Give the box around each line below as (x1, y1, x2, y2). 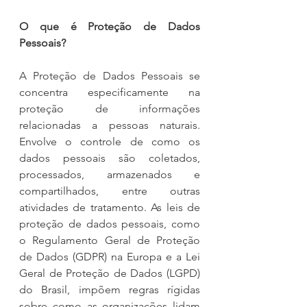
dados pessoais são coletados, (19, 151, 200, 164)
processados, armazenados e (19, 167, 200, 181)
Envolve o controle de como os (19, 134, 200, 148)
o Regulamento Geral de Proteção (19, 233, 200, 247)
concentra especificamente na (19, 85, 200, 99)
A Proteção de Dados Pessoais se (19, 69, 200, 82)
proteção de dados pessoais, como (19, 217, 200, 230)
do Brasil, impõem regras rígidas (19, 282, 200, 296)
